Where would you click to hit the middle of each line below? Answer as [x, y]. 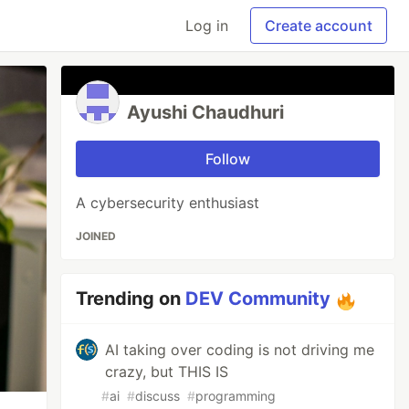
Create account [319, 26]
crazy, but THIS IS [167, 372]
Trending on [131, 299]
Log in [207, 26]
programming [236, 396]
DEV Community [258, 299]
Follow [228, 159]
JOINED [96, 236]
